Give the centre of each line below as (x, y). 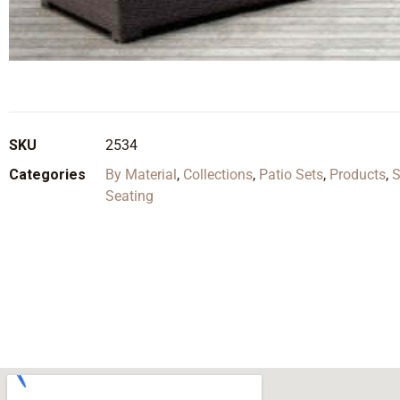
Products (358, 175)
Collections (218, 175)
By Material (141, 175)
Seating (129, 196)
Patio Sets (291, 175)
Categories (47, 175)
